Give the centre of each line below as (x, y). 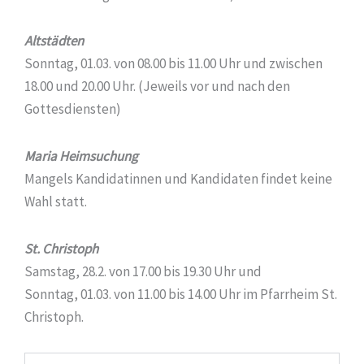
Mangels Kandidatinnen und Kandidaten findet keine (178, 179)
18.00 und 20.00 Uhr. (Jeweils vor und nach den (157, 87)
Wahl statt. (56, 201)
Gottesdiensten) (73, 109)
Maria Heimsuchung (81, 156)
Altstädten (54, 41)
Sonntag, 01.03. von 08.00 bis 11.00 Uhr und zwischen (173, 64)
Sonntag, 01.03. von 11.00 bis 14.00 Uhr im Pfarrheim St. (181, 294)
